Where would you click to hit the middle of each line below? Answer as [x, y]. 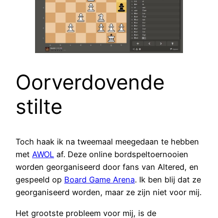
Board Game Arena [100, 180]
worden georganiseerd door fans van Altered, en [107, 167]
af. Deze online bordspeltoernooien [121, 154]
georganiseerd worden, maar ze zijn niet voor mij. [109, 192]
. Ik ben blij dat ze [168, 180]
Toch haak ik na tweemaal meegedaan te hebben [107, 142]
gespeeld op [40, 180]
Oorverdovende [90, 82]
